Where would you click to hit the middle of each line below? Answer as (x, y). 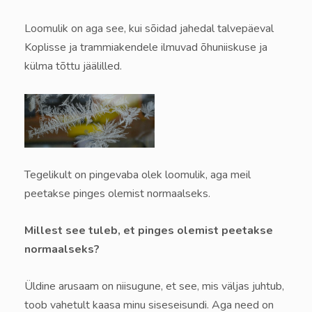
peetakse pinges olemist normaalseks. (117, 194)
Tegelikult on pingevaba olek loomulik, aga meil (138, 175)
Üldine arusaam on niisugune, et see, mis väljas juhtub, (154, 287)
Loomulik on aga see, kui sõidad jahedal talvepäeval (149, 29)
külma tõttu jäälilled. (73, 67)
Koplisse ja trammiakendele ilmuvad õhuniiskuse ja (146, 48)
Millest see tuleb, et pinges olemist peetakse (149, 231)
